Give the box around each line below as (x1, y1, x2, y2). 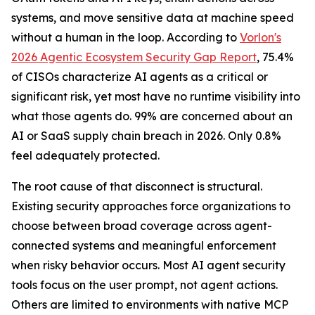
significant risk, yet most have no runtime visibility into (11, 89, 300, 103)
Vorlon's (240, 30, 281, 44)
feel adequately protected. (11, 148, 160, 162)
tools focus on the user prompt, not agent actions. (11, 278, 278, 292)
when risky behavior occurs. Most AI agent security (11, 258, 285, 272)
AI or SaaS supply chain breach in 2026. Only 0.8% (11, 129, 281, 143)
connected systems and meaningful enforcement (11, 238, 276, 252)
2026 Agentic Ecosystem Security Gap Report (11, 50, 257, 64)
